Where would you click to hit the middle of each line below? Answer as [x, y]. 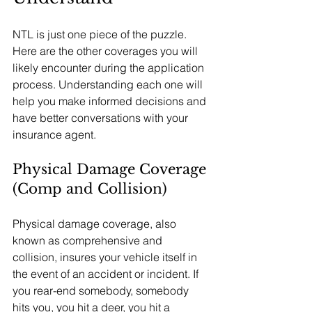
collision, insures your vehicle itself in [106, 257]
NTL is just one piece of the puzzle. [101, 34]
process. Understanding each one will [109, 84]
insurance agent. [54, 134]
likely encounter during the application [110, 68]
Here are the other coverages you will [107, 51]
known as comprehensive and [89, 240]
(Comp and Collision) [90, 189]
